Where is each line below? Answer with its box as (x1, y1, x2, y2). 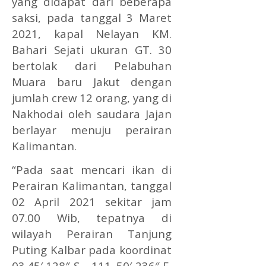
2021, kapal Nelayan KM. (12, 26, 172, 41)
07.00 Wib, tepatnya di (12, 210, 172, 225)
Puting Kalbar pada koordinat (12, 242, 172, 257)
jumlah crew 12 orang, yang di (12, 90, 172, 105)
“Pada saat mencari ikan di (12, 161, 172, 177)
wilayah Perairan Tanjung (12, 226, 172, 241)
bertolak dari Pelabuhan (12, 58, 172, 73)
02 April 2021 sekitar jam (12, 194, 172, 209)
